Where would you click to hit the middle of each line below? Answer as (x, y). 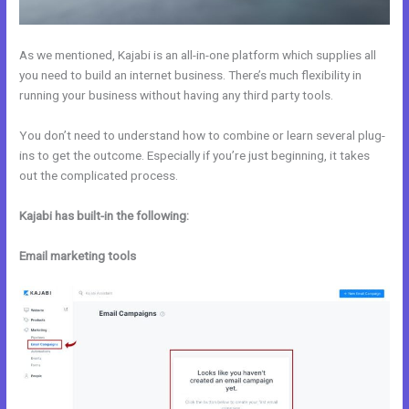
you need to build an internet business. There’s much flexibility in (191, 75)
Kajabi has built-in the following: (105, 215)
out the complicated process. (99, 175)
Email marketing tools (78, 255)
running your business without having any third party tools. (177, 95)
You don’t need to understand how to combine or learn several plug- (203, 135)
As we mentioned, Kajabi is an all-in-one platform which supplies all (198, 55)
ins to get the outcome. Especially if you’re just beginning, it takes (195, 155)
